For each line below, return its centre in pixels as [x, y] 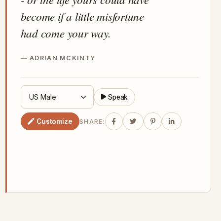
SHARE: [92, 121]
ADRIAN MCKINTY [63, 58]
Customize [54, 121]
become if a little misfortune [82, 16]
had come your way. [66, 33]
